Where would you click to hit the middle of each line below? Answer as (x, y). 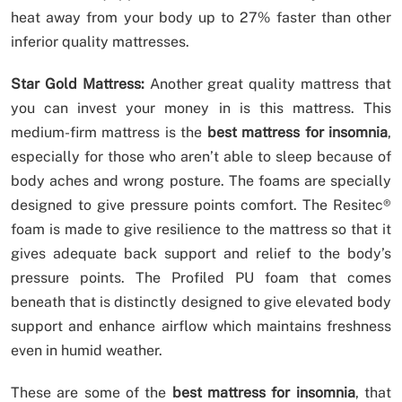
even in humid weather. (87, 351)
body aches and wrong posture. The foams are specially (201, 181)
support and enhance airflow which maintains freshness (201, 327)
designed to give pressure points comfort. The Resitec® (201, 205)
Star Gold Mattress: (80, 84)
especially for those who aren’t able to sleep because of (201, 157)
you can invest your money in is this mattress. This (201, 109)
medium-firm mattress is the (109, 133)
